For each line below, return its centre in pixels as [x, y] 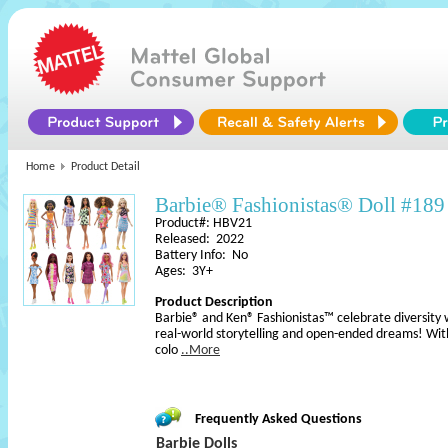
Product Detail [105, 167]
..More [200, 350]
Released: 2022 [199, 239]
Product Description [214, 302]
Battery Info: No [201, 255]
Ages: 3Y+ [184, 271]
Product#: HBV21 [203, 223]
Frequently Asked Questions [278, 419]
